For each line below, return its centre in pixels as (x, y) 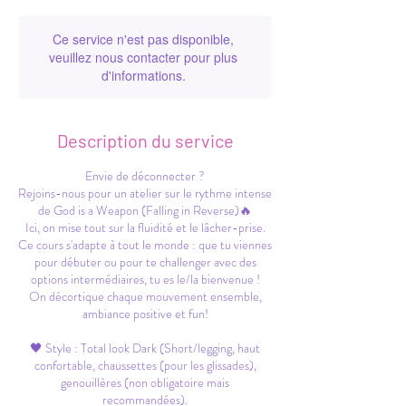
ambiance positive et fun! (145, 314)
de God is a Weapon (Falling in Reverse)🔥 (145, 210)
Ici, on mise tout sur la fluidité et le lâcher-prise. (145, 227)
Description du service (145, 140)
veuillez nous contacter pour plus (143, 57)
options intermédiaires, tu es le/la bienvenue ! (145, 279)
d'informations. (143, 75)
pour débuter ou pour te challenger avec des (145, 262)
